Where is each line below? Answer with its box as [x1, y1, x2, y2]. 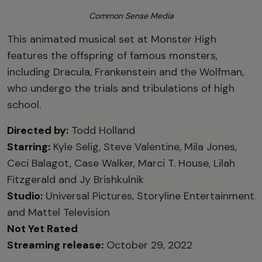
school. [7, 98, 44, 112]
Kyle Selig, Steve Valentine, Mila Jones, [50, 140, 237, 154]
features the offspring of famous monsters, [7, 49, 218, 63]
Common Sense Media [88, 11, 174, 21]
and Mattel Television [7, 205, 110, 219]
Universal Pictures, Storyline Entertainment [43, 189, 254, 203]
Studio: [7, 189, 43, 203]
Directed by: [7, 123, 68, 137]
